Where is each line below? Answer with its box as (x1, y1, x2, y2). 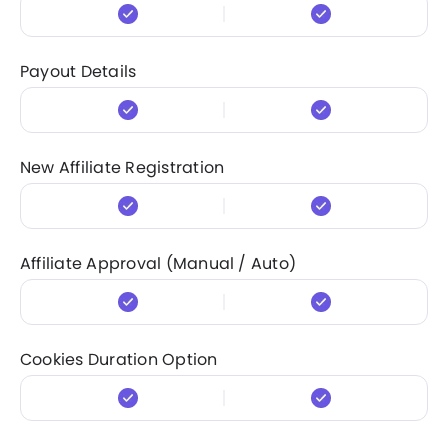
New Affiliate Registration (20, 155, 225, 179)
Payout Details (20, 59, 137, 83)
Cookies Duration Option (20, 347, 218, 371)
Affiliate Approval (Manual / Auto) (20, 251, 297, 275)
